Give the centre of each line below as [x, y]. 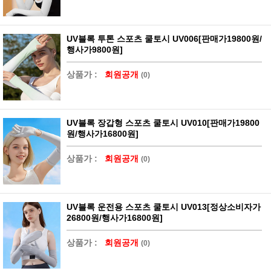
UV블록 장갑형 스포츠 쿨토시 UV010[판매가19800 [163, 123]
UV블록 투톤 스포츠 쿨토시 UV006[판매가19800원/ [164, 39]
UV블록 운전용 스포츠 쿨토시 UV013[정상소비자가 [164, 207]
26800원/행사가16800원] [115, 218]
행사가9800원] [95, 50]
